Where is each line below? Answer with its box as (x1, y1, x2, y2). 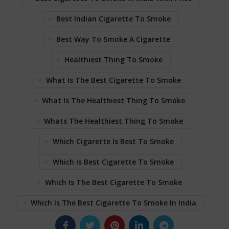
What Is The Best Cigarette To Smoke (45, 75, 181, 85)
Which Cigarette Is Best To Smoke (53, 136, 174, 146)
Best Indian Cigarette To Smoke (56, 13, 171, 24)
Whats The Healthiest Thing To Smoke (43, 116, 183, 126)
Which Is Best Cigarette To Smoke (53, 156, 174, 167)
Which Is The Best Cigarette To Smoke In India (30, 197, 196, 208)
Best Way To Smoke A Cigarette (56, 34, 170, 44)
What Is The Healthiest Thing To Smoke (41, 95, 185, 105)
